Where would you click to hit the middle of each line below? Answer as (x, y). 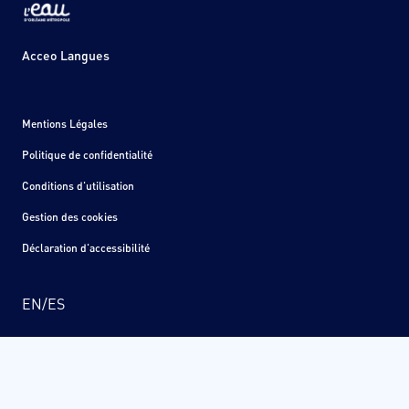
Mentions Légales (65, 124)
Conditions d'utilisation (78, 186)
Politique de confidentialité (87, 155)
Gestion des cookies (70, 217)
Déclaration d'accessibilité (86, 248)
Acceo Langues (66, 56)
